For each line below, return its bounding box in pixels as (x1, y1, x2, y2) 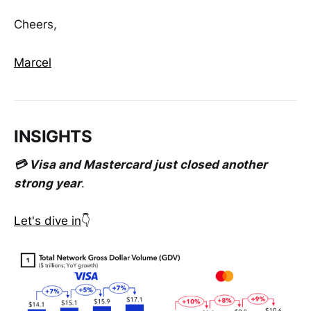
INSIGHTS (14, 126, 92, 147)
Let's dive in (14, 214, 81, 228)
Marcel (14, 55, 51, 69)
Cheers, (14, 17, 57, 32)
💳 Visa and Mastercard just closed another (14, 158, 267, 172)
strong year (14, 176, 81, 191)
